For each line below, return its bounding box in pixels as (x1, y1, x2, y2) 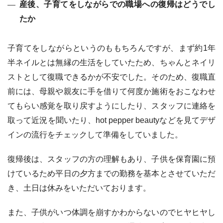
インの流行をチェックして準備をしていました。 (7, 130, 183, 139)
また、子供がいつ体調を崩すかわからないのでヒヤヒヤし (7, 208, 216, 217)
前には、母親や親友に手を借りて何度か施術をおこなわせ (7, 87, 216, 96)
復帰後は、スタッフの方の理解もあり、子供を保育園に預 (7, 155, 216, 164)
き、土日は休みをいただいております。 (7, 184, 151, 193)
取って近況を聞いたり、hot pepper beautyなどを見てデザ (7, 116, 216, 125)
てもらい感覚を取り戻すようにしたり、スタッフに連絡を (7, 102, 216, 111)
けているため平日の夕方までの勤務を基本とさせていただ (7, 169, 216, 178)
